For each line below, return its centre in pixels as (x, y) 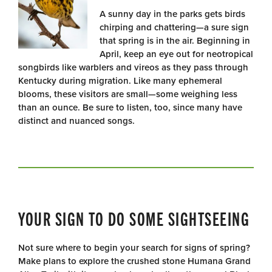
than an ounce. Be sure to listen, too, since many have (130, 108)
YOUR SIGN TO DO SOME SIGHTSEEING (134, 218)
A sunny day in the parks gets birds (172, 14)
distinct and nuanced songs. (76, 121)
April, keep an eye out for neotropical (176, 54)
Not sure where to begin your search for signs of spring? (134, 248)
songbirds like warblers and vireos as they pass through (133, 68)
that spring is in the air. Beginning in (175, 41)
